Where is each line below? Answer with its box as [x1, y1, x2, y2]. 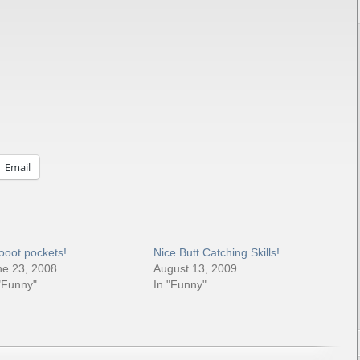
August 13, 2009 [153, 262, 238, 275]
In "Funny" [153, 278, 207, 291]
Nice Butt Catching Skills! [153, 246, 280, 259]
